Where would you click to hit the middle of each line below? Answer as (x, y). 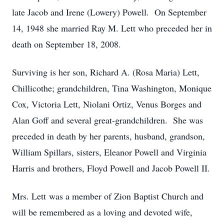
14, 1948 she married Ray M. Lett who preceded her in (112, 28)
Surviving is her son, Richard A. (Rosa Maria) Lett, (106, 72)
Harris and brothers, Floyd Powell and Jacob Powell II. (111, 168)
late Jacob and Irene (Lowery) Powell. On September (109, 12)
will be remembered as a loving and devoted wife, (102, 212)
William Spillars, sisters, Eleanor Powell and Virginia (109, 152)
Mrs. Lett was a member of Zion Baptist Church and (108, 196)
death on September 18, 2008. (66, 44)
